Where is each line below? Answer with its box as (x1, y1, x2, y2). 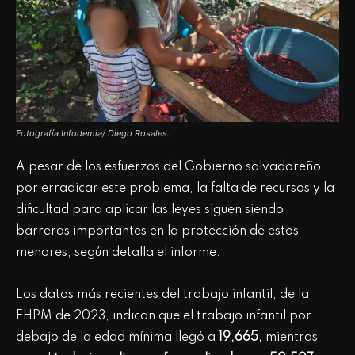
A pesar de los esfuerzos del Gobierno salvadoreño (16, 160, 321, 174)
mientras (265, 330, 318, 344)
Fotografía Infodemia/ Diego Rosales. (16, 127, 170, 139)
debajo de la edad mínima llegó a (16, 330, 216, 344)
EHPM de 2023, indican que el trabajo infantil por (16, 309, 311, 323)
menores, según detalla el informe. (16, 246, 220, 259)
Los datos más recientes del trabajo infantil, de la (16, 288, 309, 301)
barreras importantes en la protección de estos (16, 224, 299, 238)
